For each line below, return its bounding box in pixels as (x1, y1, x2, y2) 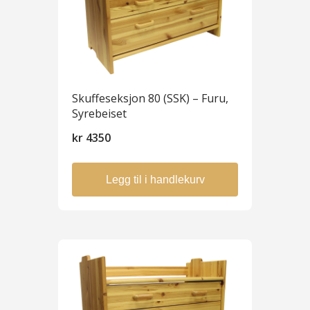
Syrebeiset (72, 106, 127, 121)
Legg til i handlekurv (105, 174, 205, 185)
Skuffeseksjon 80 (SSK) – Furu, (72, 91, 228, 106)
